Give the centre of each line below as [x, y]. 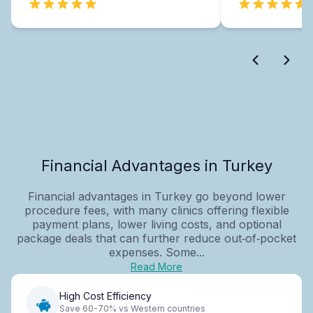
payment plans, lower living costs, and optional [156, 224]
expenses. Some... [156, 252]
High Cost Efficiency [105, 296]
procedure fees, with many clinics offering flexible [156, 210]
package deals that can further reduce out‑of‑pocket [156, 238]
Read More [156, 266]
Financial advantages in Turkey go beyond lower [156, 196]
